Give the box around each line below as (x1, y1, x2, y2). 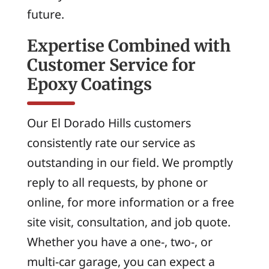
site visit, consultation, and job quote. (26, 214, 231, 231)
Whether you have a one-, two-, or (26, 234, 213, 250)
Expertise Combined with (26, 35, 231, 56)
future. (26, 6, 64, 23)
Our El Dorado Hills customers (26, 115, 191, 131)
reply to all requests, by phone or (26, 174, 208, 191)
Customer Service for (26, 54, 196, 75)
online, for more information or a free (26, 194, 234, 211)
